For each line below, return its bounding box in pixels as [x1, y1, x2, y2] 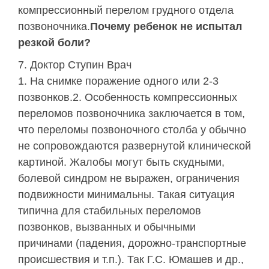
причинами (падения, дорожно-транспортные [18, 237, 246, 250]
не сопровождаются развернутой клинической [18, 140, 251, 153]
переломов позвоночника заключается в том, [18, 107, 245, 120]
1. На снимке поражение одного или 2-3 [18, 75, 219, 88]
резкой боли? [18, 37, 91, 49]
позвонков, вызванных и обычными [18, 221, 196, 234]
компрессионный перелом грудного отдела [18, 4, 234, 17]
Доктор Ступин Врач [30, 59, 131, 71]
